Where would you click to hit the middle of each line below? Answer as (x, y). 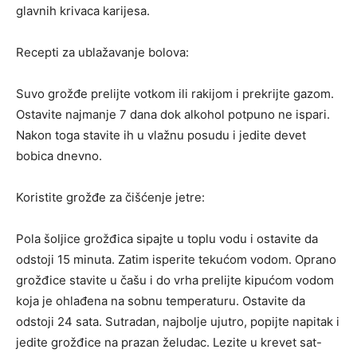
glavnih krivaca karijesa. (83, 11)
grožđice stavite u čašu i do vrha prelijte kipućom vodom (175, 280)
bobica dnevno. (59, 156)
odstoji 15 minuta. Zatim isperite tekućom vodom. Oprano (176, 260)
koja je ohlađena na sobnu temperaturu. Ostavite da (161, 301)
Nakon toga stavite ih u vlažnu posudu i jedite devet (161, 135)
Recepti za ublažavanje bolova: (102, 53)
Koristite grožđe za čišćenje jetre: (110, 198)
